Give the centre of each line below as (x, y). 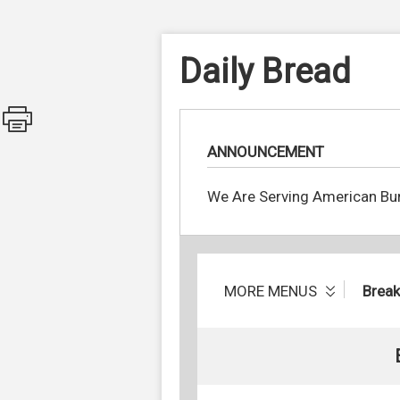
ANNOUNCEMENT (266, 152)
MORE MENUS (272, 291)
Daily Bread (265, 71)
